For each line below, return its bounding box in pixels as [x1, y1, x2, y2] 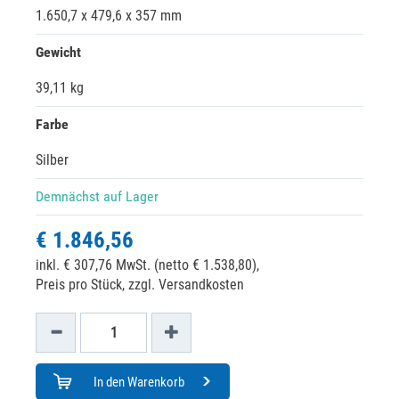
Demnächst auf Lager [36, 188, 159, 205]
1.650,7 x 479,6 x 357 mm [36, 7, 182, 24]
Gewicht [36, 44, 81, 61]
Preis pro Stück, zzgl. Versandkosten [36, 276, 244, 293]
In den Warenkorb [93, 374, 184, 390]
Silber [36, 151, 69, 168]
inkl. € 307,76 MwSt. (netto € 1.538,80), [36, 256, 259, 273]
